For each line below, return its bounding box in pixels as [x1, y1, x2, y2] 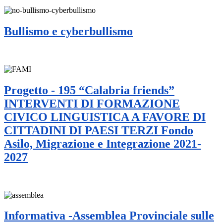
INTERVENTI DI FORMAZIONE [4, 97, 180, 110]
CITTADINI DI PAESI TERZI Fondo [4, 123, 193, 137]
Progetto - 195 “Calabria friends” [4, 83, 174, 97]
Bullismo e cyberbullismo [4, 24, 133, 38]
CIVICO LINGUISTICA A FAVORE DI [4, 110, 206, 123]
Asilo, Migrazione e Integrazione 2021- [4, 137, 201, 150]
